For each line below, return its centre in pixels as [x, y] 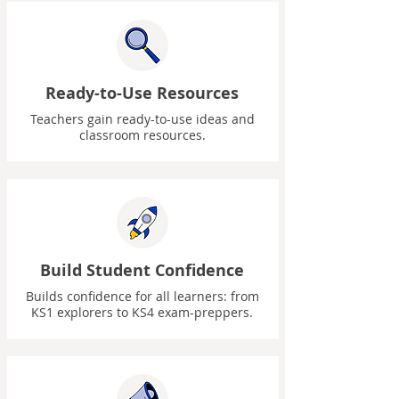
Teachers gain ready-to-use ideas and [142, 119]
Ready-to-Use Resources [142, 93]
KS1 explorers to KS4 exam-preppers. [142, 312]
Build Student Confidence [142, 270]
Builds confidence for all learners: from [142, 296]
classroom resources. [142, 135]
